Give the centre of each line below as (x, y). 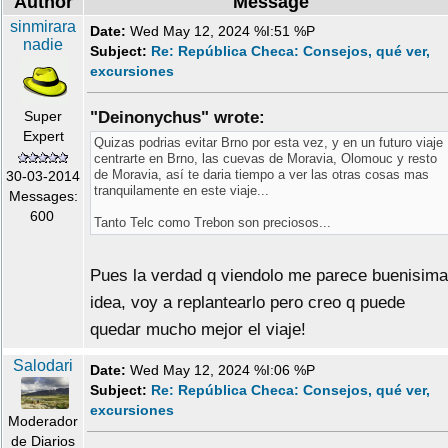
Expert (43, 136)
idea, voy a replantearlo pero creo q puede (247, 303)
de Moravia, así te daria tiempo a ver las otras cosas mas (261, 175)
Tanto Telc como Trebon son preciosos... (212, 223)
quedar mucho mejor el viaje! (198, 330)
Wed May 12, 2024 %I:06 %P (226, 370)
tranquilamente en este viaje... (181, 191)
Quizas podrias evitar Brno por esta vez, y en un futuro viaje (268, 143)
